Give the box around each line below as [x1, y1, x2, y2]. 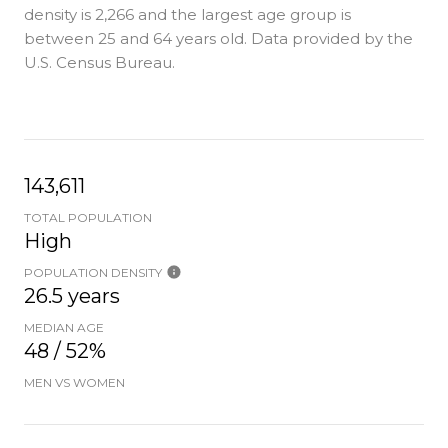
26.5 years [24, 284, 120, 308]
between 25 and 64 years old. [24, 29, 247, 48]
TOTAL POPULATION [24, 210, 152, 225]
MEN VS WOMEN [24, 375, 125, 390]
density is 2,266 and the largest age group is [24, 5, 351, 24]
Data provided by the [247, 29, 413, 48]
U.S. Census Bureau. [24, 53, 175, 72]
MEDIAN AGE [24, 320, 104, 335]
